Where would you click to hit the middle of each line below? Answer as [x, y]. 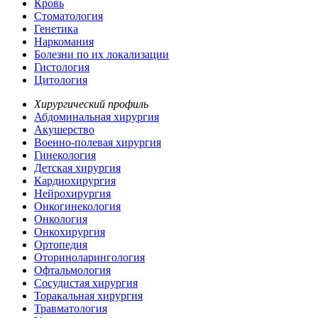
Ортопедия [61, 245]
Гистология [62, 67]
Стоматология [68, 16]
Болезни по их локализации [102, 55]
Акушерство [64, 130]
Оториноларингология [89, 258]
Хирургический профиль [91, 104]
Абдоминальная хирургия [97, 117]
